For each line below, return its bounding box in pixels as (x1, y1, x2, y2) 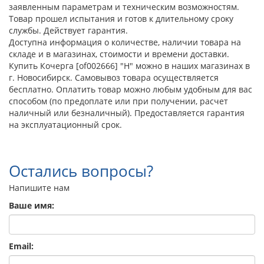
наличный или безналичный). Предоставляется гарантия (9, 107, 245, 118)
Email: (9, 240, 34, 252)
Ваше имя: (9, 199, 54, 211)
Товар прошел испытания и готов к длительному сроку (9, 12, 233, 24)
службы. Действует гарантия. (9, 24, 128, 36)
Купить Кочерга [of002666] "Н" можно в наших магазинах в (9, 60, 250, 71)
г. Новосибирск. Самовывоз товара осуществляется (9, 71, 219, 83)
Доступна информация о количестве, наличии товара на (9, 36, 241, 48)
